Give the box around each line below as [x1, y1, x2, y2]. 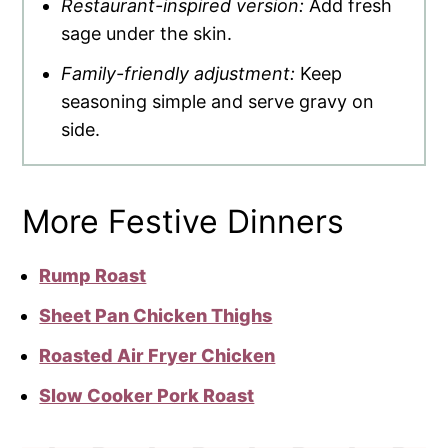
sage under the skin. [61, 23, 233, 45]
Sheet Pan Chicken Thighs [39, 305, 273, 327]
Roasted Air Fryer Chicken [39, 345, 276, 367]
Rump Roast [39, 265, 147, 287]
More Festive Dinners [22, 202, 345, 242]
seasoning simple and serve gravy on [61, 91, 375, 113]
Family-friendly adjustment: [61, 63, 301, 85]
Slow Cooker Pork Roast [39, 385, 255, 407]
